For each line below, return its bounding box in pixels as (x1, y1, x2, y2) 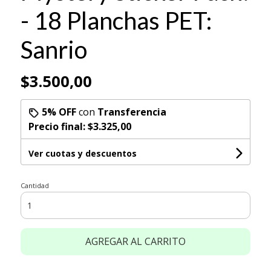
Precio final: (28, 119, 88, 133)
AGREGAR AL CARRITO (85, 234, 186, 248)
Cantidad (20, 180, 49, 190)
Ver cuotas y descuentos (28, 147, 137, 159)
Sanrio (20, 34, 87, 64)
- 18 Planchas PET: (20, 5, 212, 35)
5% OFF (41, 105, 76, 119)
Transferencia (97, 105, 166, 119)
